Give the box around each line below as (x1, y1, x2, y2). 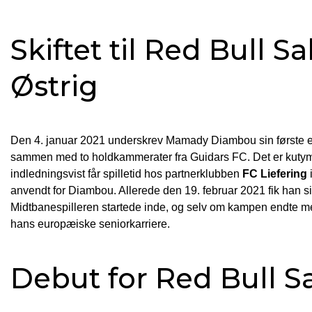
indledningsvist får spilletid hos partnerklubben (10, 167, 242, 180)
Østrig (10, 68, 98, 103)
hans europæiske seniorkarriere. (10, 217, 170, 230)
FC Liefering (242, 167, 307, 180)
